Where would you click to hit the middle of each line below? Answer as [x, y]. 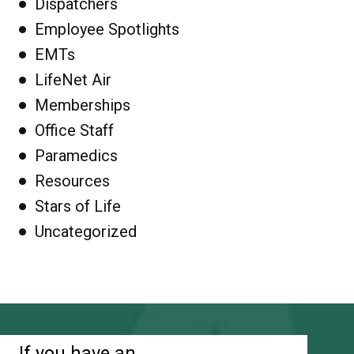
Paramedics [76, 156]
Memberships [82, 105]
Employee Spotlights [107, 29]
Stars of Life [77, 206]
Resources [72, 181]
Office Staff [74, 130]
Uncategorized [85, 232]
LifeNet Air [73, 80]
